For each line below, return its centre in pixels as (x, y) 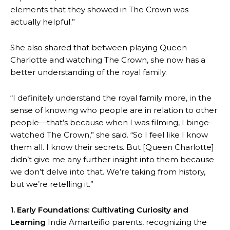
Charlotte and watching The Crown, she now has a (108, 60)
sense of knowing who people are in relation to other (114, 110)
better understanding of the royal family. (89, 72)
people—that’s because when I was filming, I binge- (111, 122)
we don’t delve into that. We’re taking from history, (108, 172)
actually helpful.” (43, 22)
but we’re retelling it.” (52, 184)
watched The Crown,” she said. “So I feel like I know (109, 135)
